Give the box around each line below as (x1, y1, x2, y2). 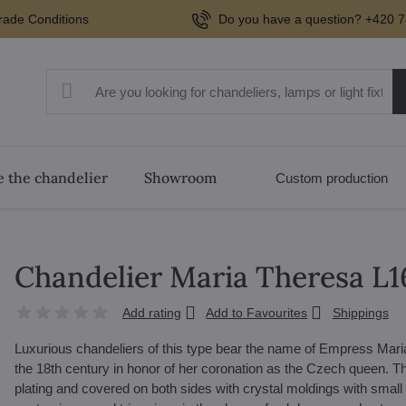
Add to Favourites (206, 305, 308, 320)
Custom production (275, 169, 389, 186)
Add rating (121, 305, 181, 320)
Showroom (143, 169, 217, 187)
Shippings (332, 305, 389, 320)
